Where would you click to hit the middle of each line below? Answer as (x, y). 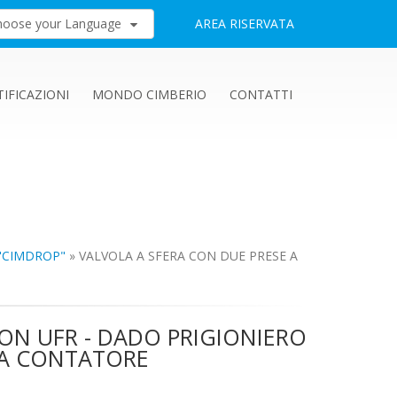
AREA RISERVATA (245, 23)
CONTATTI (261, 94)
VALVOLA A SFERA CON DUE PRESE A (188, 256)
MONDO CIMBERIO (149, 94)
